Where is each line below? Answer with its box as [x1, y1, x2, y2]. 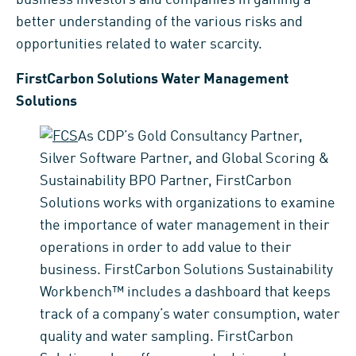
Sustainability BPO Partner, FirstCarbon [40, 173, 292, 188]
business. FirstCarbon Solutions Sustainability [40, 262, 333, 277]
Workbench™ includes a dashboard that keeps [40, 284, 331, 300]
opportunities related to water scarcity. [16, 37, 262, 52]
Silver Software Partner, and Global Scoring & [40, 151, 329, 166]
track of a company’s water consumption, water [40, 307, 340, 322]
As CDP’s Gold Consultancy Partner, [78, 129, 303, 144]
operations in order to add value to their [40, 240, 292, 255]
